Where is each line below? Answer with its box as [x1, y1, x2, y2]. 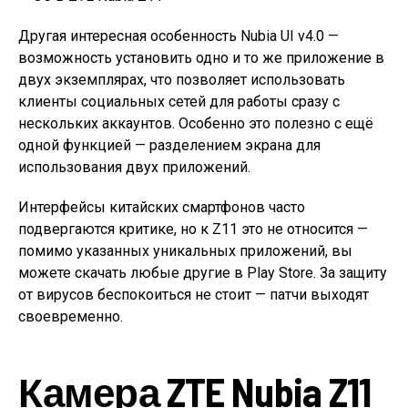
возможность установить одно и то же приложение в [18, 49, 384, 66]
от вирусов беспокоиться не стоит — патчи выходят [18, 286, 369, 303]
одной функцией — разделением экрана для [18, 137, 321, 154]
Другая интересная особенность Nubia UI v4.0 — [18, 27, 339, 45]
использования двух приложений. [18, 158, 250, 176]
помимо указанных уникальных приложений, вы [18, 242, 352, 260]
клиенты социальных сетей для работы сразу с [18, 93, 340, 110]
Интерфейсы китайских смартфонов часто [18, 199, 305, 216]
